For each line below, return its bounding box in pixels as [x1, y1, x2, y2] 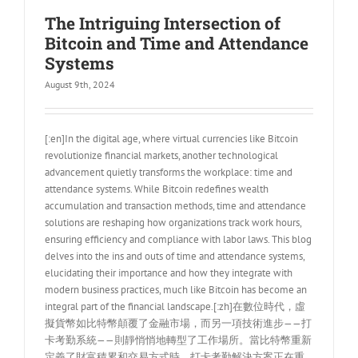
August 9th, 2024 [45, 78, 115, 91]
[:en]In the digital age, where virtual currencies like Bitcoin [45, 132, 298, 146]
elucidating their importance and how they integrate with [45, 266, 292, 280]
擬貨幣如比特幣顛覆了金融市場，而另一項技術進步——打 [45, 316, 312, 331]
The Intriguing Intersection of [45, 12, 280, 35]
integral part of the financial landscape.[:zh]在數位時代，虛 [45, 300, 305, 314]
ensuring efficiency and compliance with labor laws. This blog [45, 233, 312, 247]
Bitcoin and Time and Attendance [45, 32, 308, 55]
